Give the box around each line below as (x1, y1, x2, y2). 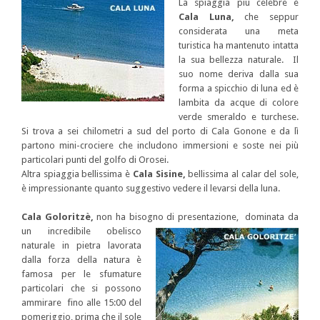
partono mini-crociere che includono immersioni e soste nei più (21, 140, 299, 151)
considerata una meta (179, 26, 299, 36)
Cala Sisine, (132, 169, 189, 179)
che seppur (244, 11, 299, 22)
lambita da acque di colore (179, 97, 299, 108)
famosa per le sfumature (21, 269, 141, 279)
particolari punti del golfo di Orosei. (21, 154, 169, 165)
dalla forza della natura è (21, 254, 141, 265)
